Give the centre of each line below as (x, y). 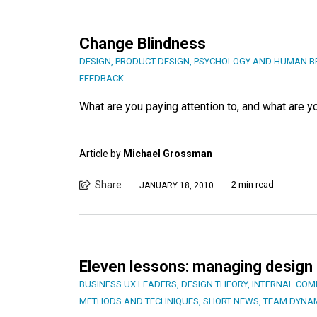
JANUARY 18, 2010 (177, 186)
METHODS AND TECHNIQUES (139, 301)
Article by (101, 153)
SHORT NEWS (231, 301)
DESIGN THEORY (214, 284)
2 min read (253, 184)
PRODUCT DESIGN (152, 61)
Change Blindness (143, 43)
